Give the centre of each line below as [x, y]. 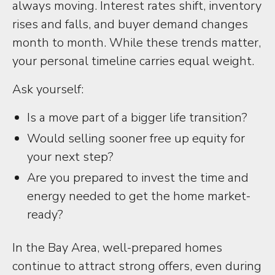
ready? [45, 215]
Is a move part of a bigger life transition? [137, 118]
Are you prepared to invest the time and [138, 178]
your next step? [70, 157]
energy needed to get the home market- [139, 196]
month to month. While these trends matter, [137, 43]
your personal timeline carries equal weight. [133, 61]
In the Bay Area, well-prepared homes [117, 248]
